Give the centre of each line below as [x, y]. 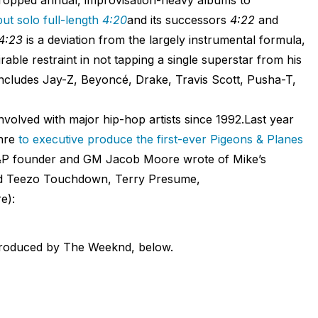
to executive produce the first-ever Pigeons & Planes [160, 139]
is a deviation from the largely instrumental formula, [164, 39]
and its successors [178, 20]
